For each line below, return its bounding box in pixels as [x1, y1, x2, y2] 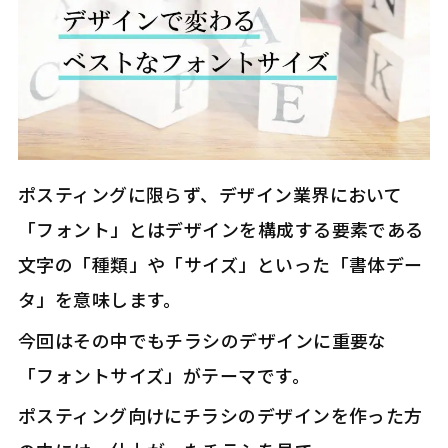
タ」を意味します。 [17, 286, 182, 313]
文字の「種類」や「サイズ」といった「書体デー [17, 251, 423, 278]
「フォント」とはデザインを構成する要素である [17, 216, 424, 243]
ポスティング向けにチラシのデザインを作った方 [17, 401, 423, 428]
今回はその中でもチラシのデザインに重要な [17, 326, 387, 353]
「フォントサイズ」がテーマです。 [17, 361, 311, 388]
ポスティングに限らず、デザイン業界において [17, 181, 403, 208]
